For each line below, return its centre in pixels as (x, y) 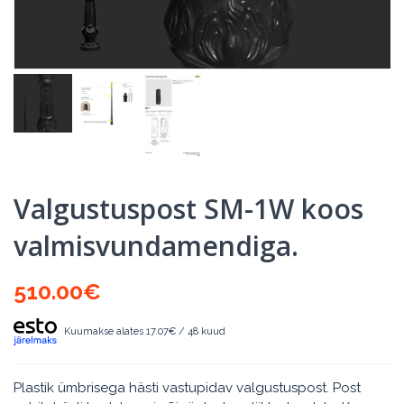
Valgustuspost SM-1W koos (188, 208)
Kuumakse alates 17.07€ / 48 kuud (145, 331)
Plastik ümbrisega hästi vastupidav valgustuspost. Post (187, 387)
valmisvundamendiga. (156, 245)
